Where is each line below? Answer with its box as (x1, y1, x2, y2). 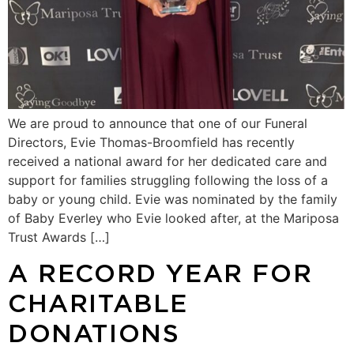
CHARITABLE (8, 288, 189, 316)
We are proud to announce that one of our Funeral (8, 115, 307, 131)
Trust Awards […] (8, 228, 110, 245)
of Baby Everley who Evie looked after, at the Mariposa (8, 209, 339, 226)
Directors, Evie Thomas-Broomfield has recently (8, 134, 295, 150)
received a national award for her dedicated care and (8, 153, 327, 169)
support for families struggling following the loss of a (8, 171, 328, 188)
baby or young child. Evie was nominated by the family (8, 190, 337, 207)
